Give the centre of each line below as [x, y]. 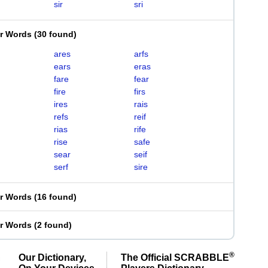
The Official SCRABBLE [175, 257]
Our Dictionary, [52, 257]
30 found [55, 34]
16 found [55, 197]
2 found [53, 225]
